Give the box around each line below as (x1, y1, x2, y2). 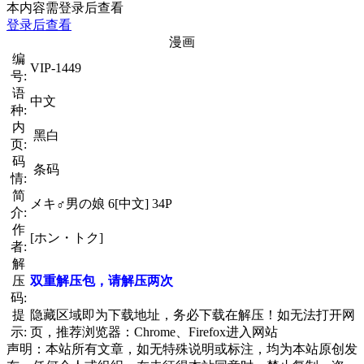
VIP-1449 (30, 60, 81, 75)
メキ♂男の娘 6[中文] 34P (30, 196, 172, 210)
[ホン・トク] (30, 230, 103, 245)
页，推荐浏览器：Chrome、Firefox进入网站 (30, 324, 278, 339)
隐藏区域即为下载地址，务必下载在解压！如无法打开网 (30, 307, 355, 322)
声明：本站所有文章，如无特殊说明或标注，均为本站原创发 (6, 341, 357, 356)
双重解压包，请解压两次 (30, 273, 173, 288)
